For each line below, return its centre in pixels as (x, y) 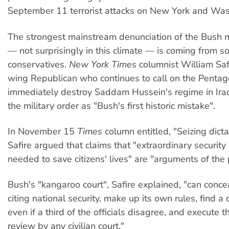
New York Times (103, 64)
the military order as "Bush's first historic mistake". (111, 106)
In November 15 (42, 131)
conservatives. (38, 64)
